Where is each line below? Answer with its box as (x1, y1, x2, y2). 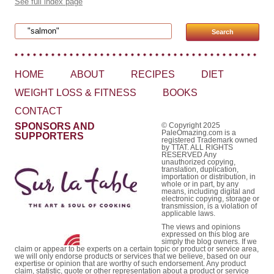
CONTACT (15, 106, 62, 117)
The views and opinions (161, 223, 240, 232)
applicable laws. (161, 209, 215, 218)
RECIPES (131, 69, 175, 80)
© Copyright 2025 (161, 121, 220, 130)
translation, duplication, (161, 165, 239, 174)
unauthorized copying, (161, 158, 235, 167)
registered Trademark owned (161, 136, 257, 145)
